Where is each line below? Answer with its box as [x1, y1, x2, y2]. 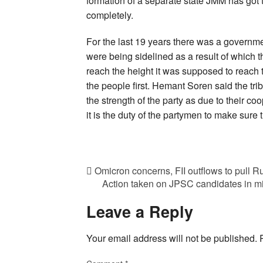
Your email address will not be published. [86, 231, 257, 245]
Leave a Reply [86, 200, 193, 223]
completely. [86, 8, 133, 22]
